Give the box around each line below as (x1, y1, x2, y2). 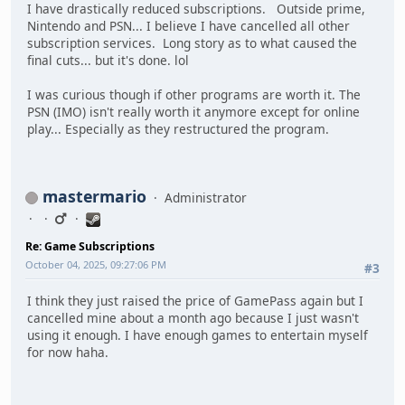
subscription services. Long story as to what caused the (27, 34, 357, 52)
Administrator (165, 189, 247, 207)
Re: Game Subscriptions (25, 239, 155, 255)
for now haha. (27, 343, 108, 361)
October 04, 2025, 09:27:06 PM (25, 258, 166, 272)
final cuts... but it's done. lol (27, 52, 189, 70)
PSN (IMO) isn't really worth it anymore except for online (27, 103, 360, 121)
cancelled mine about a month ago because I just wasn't (27, 308, 359, 326)
